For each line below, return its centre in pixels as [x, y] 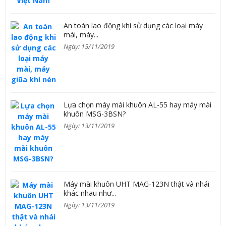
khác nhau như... [90, 193]
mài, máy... [81, 35]
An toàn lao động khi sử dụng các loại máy [133, 25]
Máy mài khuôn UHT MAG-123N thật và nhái [136, 184]
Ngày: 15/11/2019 [89, 46]
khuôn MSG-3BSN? [95, 114]
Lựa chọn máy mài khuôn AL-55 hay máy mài [137, 105]
